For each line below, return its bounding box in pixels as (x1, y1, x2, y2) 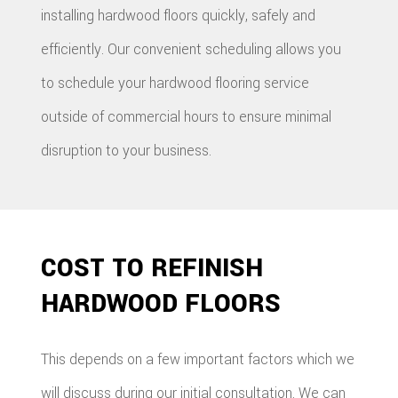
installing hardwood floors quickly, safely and (41, 5, 316, 27)
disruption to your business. (41, 140, 212, 162)
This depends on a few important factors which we (41, 349, 355, 370)
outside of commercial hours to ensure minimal (41, 107, 332, 128)
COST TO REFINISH (41, 251, 264, 287)
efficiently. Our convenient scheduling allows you (41, 39, 342, 60)
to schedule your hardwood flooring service (41, 73, 310, 94)
